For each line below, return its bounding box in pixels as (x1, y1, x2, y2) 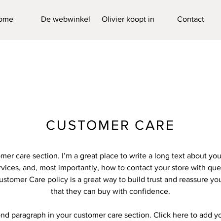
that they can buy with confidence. (50, 187, 170, 195)
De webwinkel (40, 15, 90, 23)
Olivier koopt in (102, 15, 154, 23)
